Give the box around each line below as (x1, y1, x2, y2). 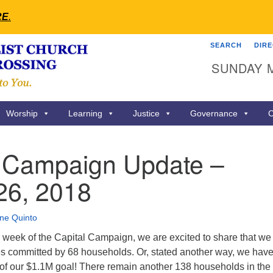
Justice (133, 108, 160, 118)
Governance (190, 108, 238, 118)
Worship (6, 108, 38, 118)
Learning (68, 108, 102, 118)
